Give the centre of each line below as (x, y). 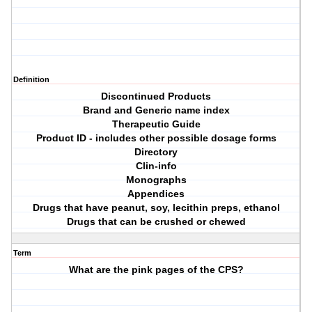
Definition (31, 80)
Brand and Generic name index (156, 110)
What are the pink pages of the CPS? (156, 270)
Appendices (156, 194)
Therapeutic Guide (156, 124)
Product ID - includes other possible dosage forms (156, 138)
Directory (156, 152)
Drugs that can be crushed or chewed (156, 222)
